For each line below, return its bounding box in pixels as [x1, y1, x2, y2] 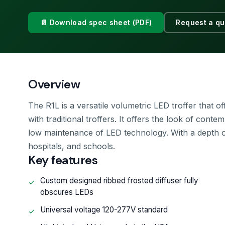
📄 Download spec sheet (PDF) [40, 18, 152, 27]
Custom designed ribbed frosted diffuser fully [40, 176, 198, 185]
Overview [28, 76, 80, 92]
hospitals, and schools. [28, 141, 115, 151]
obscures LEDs [40, 187, 93, 197]
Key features [28, 152, 98, 168]
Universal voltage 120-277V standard [40, 205, 168, 214]
